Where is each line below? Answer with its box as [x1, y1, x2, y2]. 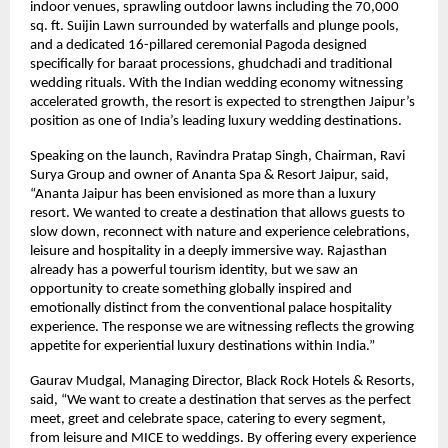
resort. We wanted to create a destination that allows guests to [30, 205, 405, 221]
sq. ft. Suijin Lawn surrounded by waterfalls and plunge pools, [30, 18, 399, 34]
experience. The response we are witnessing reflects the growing [30, 319, 414, 335]
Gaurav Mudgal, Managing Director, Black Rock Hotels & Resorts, [30, 373, 415, 389]
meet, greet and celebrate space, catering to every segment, [30, 411, 389, 427]
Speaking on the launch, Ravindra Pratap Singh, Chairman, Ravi [30, 148, 405, 164]
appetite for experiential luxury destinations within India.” [30, 338, 375, 354]
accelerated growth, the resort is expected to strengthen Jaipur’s [30, 94, 415, 110]
